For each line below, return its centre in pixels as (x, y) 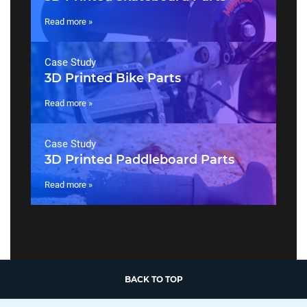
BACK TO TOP (153, 280)
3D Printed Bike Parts (113, 78)
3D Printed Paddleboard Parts (139, 160)
